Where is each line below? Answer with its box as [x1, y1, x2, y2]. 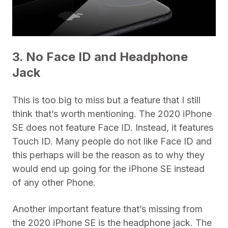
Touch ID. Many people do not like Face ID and [12, 136, 212, 147]
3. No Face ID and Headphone [12, 49, 188, 65]
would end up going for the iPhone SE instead [12, 163, 205, 175]
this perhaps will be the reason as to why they [12, 150, 205, 161]
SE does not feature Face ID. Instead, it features [12, 122, 213, 133]
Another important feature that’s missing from [12, 204, 203, 215]
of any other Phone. [12, 177, 96, 188]
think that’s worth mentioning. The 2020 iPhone [12, 108, 212, 120]
